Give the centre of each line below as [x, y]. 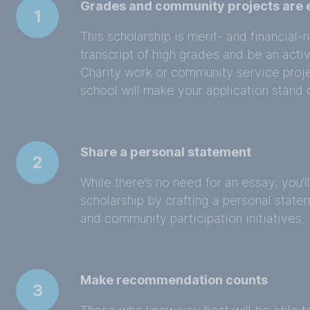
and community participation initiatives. [193, 218]
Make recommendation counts [174, 280]
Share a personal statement [166, 152]
